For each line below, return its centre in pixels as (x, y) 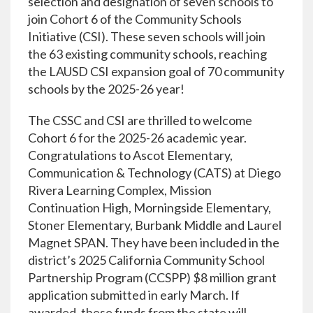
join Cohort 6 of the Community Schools (135, 19)
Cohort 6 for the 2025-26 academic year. (137, 138)
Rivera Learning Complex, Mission (120, 190)
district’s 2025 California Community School (146, 260)
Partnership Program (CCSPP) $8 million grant (152, 277)
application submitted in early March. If (134, 295)
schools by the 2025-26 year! (106, 89)
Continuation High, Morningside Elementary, (150, 208)
